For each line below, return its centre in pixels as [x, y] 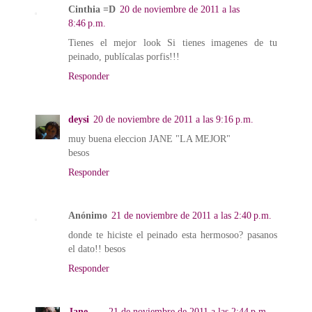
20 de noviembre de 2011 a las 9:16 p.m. [173, 119]
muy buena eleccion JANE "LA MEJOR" [149, 138]
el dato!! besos [97, 248]
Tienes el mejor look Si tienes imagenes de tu [173, 42]
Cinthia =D [92, 9]
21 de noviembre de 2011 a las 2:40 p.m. [192, 215]
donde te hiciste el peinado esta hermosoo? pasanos [173, 234]
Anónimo [88, 215]
